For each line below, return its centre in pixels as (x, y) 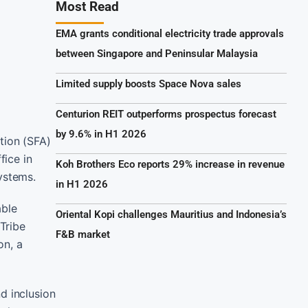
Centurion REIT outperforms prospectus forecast (166, 114)
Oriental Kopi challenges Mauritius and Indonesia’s (171, 214)
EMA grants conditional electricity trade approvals (170, 34)
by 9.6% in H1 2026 (101, 134)
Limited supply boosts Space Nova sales (148, 84)
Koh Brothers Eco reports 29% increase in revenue (170, 164)
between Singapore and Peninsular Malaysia (157, 54)
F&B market (83, 234)
